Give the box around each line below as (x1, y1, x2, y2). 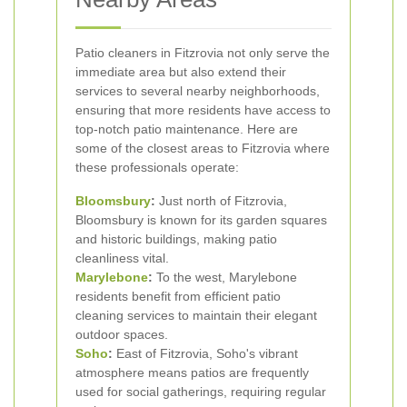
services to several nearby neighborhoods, (75, 84, 320, 98)
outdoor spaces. (75, 327, 168, 342)
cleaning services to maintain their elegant (75, 308, 317, 323)
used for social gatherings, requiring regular (75, 384, 326, 399)
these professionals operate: (75, 160, 239, 174)
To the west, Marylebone (153, 270, 297, 284)
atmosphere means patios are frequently (75, 365, 309, 380)
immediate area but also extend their (75, 65, 286, 79)
